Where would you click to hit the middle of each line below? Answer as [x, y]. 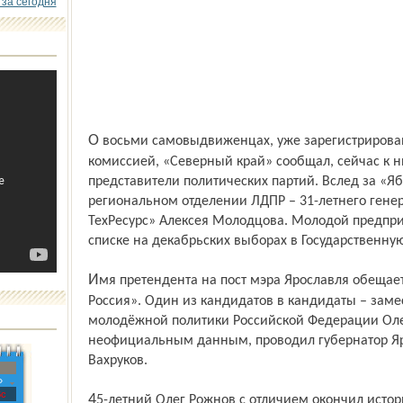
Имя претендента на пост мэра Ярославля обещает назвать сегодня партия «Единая [93, 280]
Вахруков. [117, 361]
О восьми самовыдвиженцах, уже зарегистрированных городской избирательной [93, 141]
